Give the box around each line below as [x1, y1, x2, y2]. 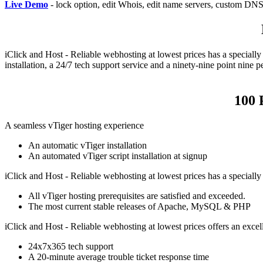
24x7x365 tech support [28, 241, 113, 251]
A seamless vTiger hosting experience [5, 120, 144, 130]
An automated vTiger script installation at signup [28, 150, 207, 161]
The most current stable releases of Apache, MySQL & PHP [28, 201, 251, 211]
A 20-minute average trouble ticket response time [28, 251, 209, 262]
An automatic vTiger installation [28, 140, 147, 150]
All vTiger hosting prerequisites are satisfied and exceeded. [28, 190, 245, 201]
